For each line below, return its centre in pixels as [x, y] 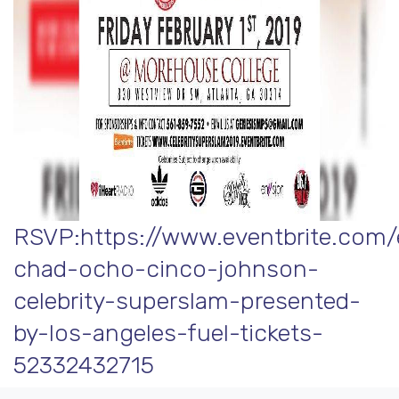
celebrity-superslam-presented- [187, 301]
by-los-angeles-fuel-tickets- [168, 333]
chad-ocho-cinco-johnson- [166, 269]
